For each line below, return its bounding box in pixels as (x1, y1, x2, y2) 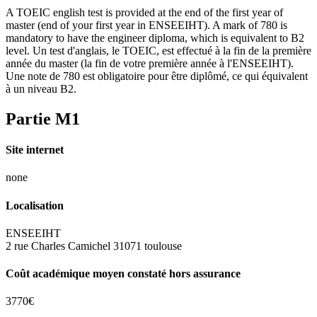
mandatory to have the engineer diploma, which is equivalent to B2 (6, 31, 304, 44)
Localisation (6, 199, 64, 212)
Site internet (6, 144, 64, 156)
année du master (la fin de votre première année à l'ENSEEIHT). (6, 57, 294, 69)
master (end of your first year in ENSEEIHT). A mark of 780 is (6, 18, 287, 31)
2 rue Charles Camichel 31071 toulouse (6, 239, 182, 252)
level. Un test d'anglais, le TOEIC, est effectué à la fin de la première (6, 44, 311, 57)
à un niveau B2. (6, 82, 76, 95)
